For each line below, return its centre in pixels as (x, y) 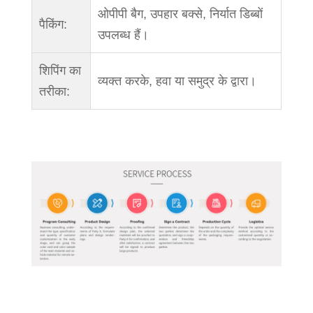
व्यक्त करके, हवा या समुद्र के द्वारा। (177, 81)
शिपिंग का (60, 70)
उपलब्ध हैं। (123, 35)
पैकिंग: (53, 24)
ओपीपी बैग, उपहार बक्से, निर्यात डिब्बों (180, 14)
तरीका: (54, 91)
